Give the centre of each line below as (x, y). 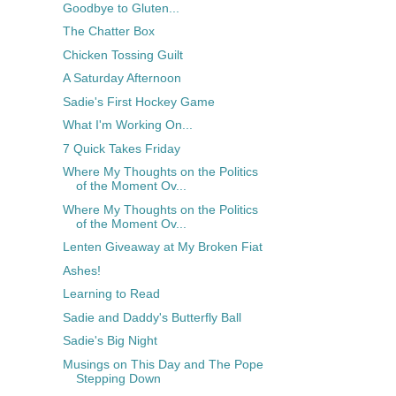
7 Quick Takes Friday (121, 148)
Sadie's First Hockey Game (138, 101)
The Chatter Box (108, 31)
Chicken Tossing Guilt (122, 54)
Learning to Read (111, 294)
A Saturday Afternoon (122, 78)
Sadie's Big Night (110, 341)
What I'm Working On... (127, 125)
